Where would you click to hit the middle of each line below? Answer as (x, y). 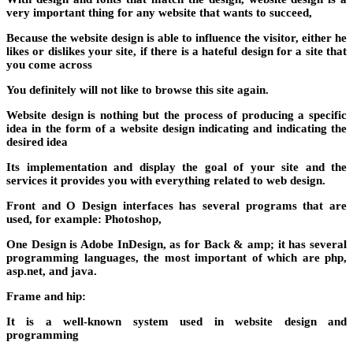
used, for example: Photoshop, (84, 219)
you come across (49, 65)
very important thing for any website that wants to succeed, (159, 13)
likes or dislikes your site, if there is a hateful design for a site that (176, 52)
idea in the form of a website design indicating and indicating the (176, 129)
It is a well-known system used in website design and (176, 322)
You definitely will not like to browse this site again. (137, 90)
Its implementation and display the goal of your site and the (176, 167)
